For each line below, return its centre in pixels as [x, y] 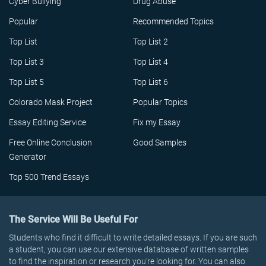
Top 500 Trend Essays [49, 177]
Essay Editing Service [47, 122]
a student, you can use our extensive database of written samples [129, 249]
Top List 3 [26, 62]
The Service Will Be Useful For [73, 219]
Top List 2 [151, 42]
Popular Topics [160, 102]
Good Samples [160, 142]
